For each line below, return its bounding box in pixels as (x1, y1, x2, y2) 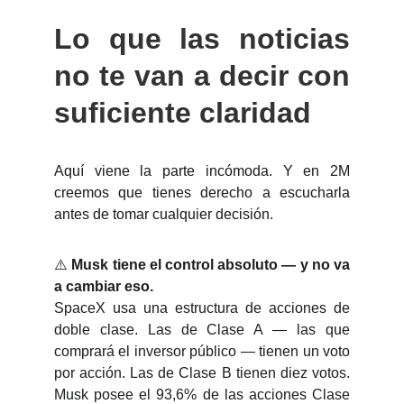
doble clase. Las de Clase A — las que (54, 322, 350, 337)
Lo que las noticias (54, 23, 350, 55)
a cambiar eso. (54, 279, 153, 294)
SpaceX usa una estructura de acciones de (54, 300, 350, 316)
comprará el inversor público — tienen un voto (54, 344, 350, 359)
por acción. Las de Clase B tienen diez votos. (54, 365, 350, 381)
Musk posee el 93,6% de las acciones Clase (54, 387, 350, 402)
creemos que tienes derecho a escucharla (54, 185, 350, 200)
